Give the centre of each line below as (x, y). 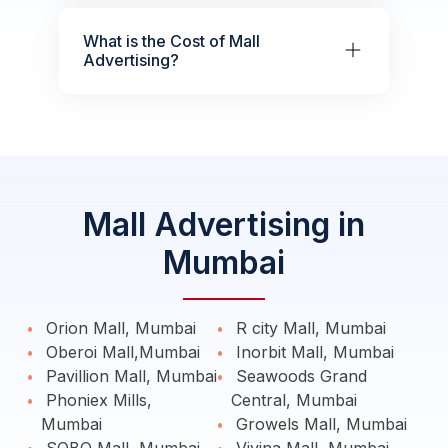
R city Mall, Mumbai (308, 328)
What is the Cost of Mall (171, 41)
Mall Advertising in (224, 224)
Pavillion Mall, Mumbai (129, 376)
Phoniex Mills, (96, 400)
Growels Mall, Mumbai (319, 424)
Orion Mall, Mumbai (118, 328)
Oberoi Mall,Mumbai (120, 352)
